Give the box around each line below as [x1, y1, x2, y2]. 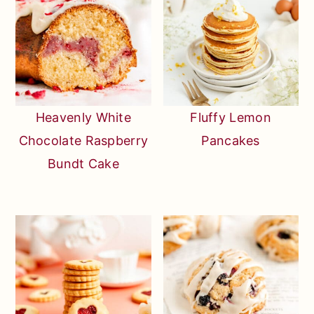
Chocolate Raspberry [18, 132, 149, 148]
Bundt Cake [47, 156, 119, 171]
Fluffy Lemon [190, 109, 271, 125]
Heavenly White [35, 109, 132, 125]
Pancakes [201, 132, 260, 148]
